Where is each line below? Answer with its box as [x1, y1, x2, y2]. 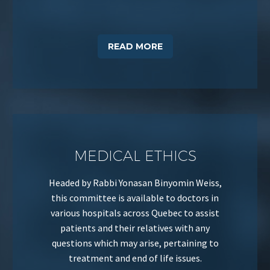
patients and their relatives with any [60, 221, 210, 234]
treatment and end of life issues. [68, 251, 202, 264]
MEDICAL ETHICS [74, 146, 196, 164]
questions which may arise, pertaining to [51, 236, 219, 249]
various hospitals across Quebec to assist [51, 206, 219, 219]
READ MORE [107, 40, 163, 52]
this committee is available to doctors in [51, 191, 219, 204]
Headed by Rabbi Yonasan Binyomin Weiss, [48, 176, 222, 189]
